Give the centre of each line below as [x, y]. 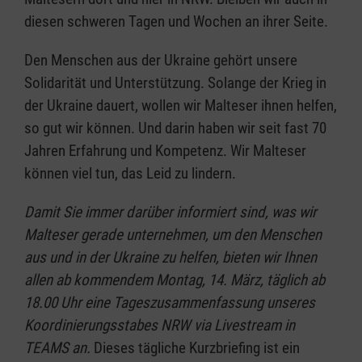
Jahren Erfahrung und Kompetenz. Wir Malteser [165, 150]
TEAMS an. [59, 347]
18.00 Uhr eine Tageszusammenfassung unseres [170, 302]
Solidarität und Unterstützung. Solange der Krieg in [175, 82]
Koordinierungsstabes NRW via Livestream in [160, 325]
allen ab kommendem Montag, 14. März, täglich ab [175, 280]
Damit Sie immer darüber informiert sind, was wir [170, 212]
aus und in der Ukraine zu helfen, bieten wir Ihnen [170, 257]
